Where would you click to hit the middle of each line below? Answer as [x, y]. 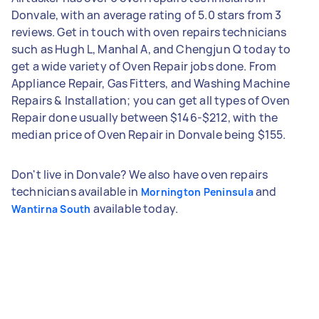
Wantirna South [51, 209]
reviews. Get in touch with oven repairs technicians [149, 32]
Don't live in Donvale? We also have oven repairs [140, 174]
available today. [135, 208]
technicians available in [76, 191]
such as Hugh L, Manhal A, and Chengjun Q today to [151, 49]
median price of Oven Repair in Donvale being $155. [149, 134]
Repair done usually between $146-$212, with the [145, 117]
